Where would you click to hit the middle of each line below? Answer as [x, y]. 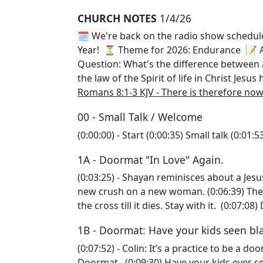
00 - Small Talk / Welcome [141, 117]
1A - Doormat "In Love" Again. [152, 159]
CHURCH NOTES [117, 18]
